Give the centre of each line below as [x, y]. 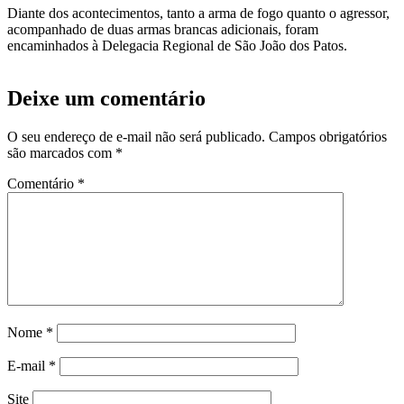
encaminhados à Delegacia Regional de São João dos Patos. [177, 46]
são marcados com [61, 152]
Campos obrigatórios [328, 136]
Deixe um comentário [106, 98]
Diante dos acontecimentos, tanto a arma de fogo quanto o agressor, [198, 13]
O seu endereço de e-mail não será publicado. [136, 136]
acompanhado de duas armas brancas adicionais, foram [163, 29]
